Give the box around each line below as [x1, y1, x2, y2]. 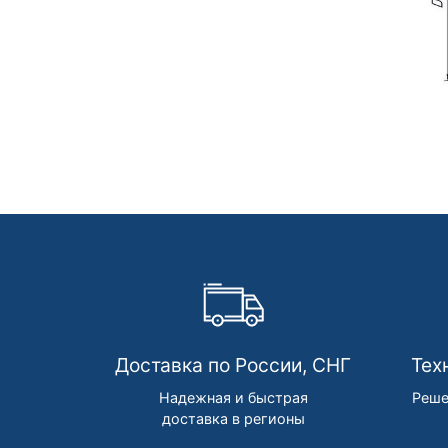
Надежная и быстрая [158, 389, 308, 407]
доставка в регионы [161, 410, 305, 428]
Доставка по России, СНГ [115, 353, 352, 378]
